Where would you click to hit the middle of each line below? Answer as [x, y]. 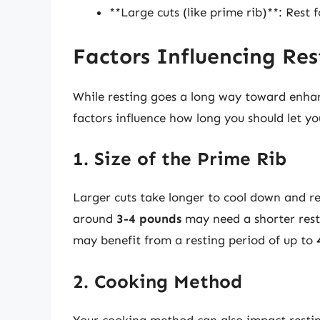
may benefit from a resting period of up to [195, 240]
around [95, 219]
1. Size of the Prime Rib [180, 159]
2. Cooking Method [157, 281]
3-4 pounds [149, 219]
